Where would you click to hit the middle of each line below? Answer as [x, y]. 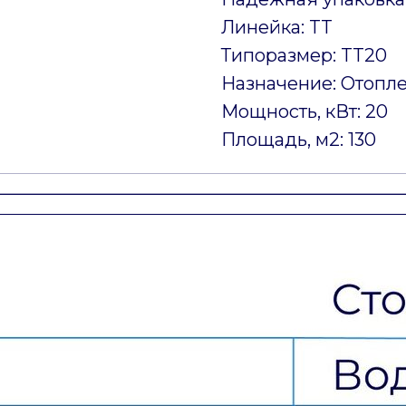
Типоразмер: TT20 [304, 55]
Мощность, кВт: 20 [304, 111]
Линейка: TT [277, 27]
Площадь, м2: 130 [299, 139]
